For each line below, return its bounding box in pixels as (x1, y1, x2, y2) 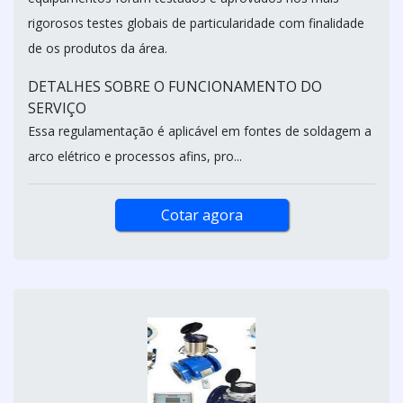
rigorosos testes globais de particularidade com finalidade (28, 13, 364, 31)
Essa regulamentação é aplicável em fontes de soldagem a (28, 121, 372, 139)
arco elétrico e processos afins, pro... (28, 147, 242, 165)
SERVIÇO (28, 97, 86, 118)
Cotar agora (160, 204, 243, 225)
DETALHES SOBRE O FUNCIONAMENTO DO (28, 76, 322, 96)
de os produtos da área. (28, 39, 171, 57)
